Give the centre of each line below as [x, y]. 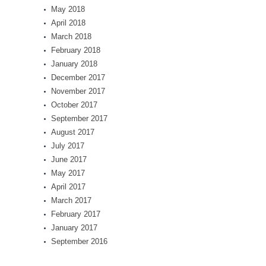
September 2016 [79, 241]
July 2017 [68, 146]
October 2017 [74, 105]
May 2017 [68, 173]
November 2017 [78, 91]
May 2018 [68, 9]
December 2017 [78, 77]
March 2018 [71, 37]
